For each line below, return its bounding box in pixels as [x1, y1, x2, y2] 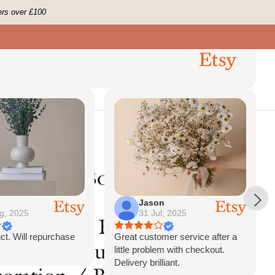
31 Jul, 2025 [138, 207, 187, 218]
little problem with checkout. [114, 244, 225, 255]
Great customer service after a [114, 231, 237, 242]
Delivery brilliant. [114, 257, 180, 268]
